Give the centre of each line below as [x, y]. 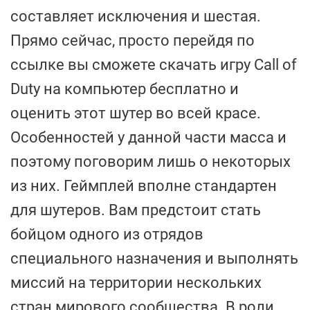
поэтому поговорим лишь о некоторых [151, 162]
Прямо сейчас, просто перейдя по [133, 40]
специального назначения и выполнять [154, 258]
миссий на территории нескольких [136, 283]
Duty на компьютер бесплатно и [125, 89]
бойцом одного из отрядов [107, 234]
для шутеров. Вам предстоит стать [136, 210]
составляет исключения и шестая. [136, 16]
